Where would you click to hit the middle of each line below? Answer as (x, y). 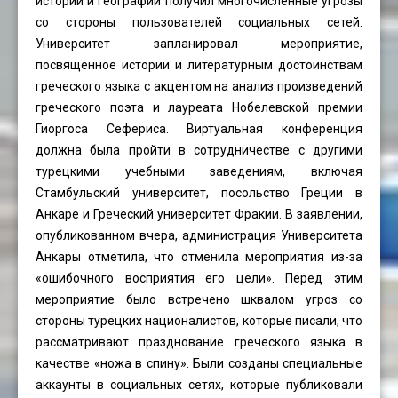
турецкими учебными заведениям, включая (199, 171)
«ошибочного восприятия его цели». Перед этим (199, 278)
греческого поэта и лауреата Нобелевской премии (199, 107)
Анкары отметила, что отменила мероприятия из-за (199, 256)
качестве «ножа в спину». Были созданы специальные (199, 363)
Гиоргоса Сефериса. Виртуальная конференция (199, 128)
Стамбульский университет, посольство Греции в (199, 192)
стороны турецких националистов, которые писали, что (199, 320)
